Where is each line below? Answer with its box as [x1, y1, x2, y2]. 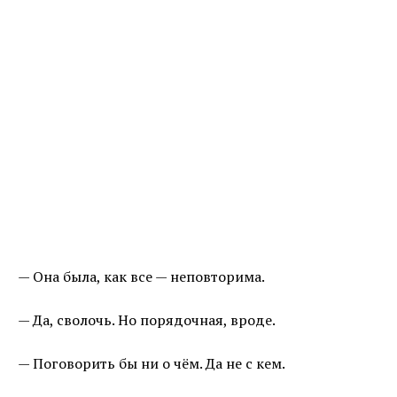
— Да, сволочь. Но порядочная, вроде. [18, 310, 276, 331]
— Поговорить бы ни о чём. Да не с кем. [18, 354, 285, 374]
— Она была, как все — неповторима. [18, 267, 265, 287]
